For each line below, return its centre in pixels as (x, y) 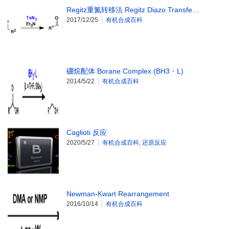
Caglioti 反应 (87, 133)
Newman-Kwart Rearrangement (118, 194)
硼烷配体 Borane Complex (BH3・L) (125, 71)
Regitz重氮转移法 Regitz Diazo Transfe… (133, 10)
